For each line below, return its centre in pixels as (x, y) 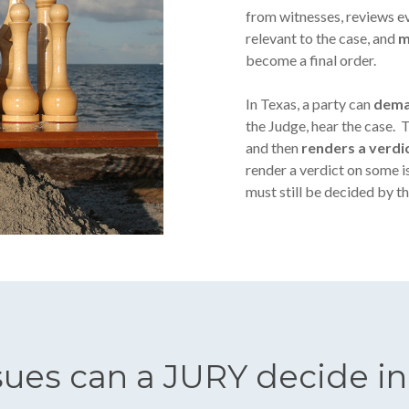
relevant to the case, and (322, 37)
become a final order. (311, 59)
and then (274, 147)
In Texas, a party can (310, 103)
